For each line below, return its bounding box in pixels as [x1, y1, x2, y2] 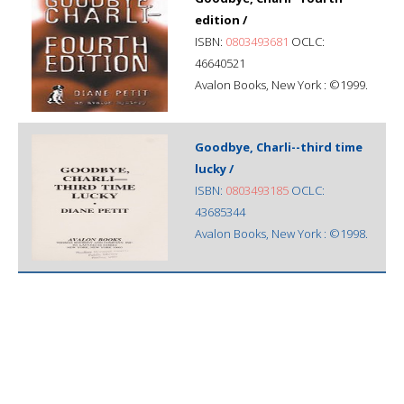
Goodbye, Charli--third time [195, 138, 363, 155]
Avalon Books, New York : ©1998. [195, 225, 368, 242]
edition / [195, 11, 247, 28]
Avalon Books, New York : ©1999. [195, 76, 368, 93]
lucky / [195, 160, 234, 177]
